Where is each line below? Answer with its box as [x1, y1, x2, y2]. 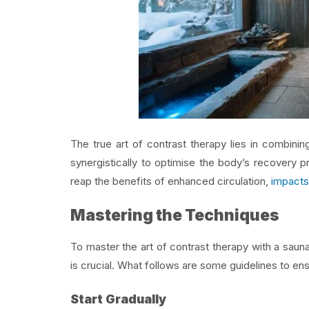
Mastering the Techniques [70, 206, 279, 225]
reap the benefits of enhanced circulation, [70, 174, 271, 188]
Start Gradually [70, 292, 166, 307]
